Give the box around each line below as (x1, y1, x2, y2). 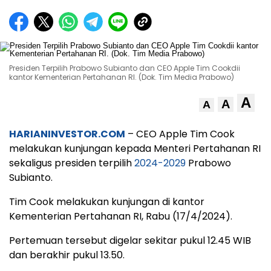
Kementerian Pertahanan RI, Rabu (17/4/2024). (9, 209, 232, 223)
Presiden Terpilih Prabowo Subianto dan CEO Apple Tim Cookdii (9, 62, 240, 73)
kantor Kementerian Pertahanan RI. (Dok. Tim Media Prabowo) (9, 71, 234, 82)
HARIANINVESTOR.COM (9, 126, 125, 141)
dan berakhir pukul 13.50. (9, 247, 125, 262)
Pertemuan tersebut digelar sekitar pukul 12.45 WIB (9, 233, 251, 247)
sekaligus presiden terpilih (9, 155, 134, 170)
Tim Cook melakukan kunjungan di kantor (9, 194, 204, 209)
